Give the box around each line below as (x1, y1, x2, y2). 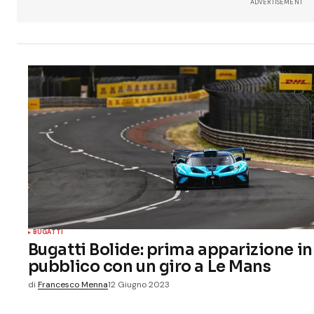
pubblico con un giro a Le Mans (27, 257, 271, 277)
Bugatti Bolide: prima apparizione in (27, 240, 313, 260)
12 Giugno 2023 (107, 279, 170, 291)
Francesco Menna (37, 279, 108, 291)
